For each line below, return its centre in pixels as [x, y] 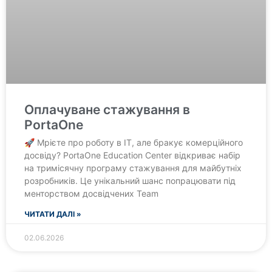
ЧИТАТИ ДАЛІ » [53, 214]
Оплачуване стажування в [107, 110]
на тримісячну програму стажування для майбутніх [133, 168]
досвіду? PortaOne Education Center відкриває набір [132, 155]
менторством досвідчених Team [91, 193]
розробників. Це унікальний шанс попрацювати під [130, 181]
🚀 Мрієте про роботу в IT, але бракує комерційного [134, 142]
